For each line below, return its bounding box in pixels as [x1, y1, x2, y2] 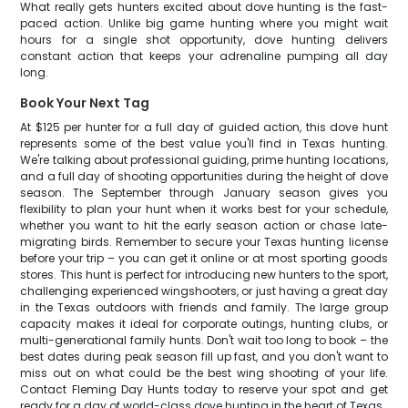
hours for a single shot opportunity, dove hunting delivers [20, 32, 388, 47]
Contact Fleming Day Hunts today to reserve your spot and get [20, 382, 388, 397]
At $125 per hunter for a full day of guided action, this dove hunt [20, 119, 388, 135]
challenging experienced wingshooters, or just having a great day [20, 283, 388, 299]
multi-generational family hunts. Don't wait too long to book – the [20, 332, 388, 348]
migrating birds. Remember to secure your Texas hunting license [20, 234, 388, 250]
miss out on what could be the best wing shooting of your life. [20, 365, 388, 381]
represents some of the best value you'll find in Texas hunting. [20, 136, 388, 151]
